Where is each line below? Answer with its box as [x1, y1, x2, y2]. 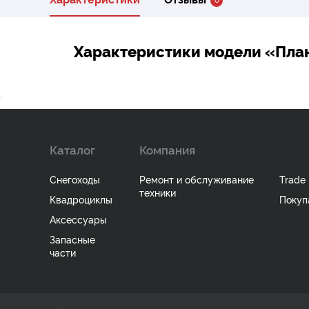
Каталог [50, 141, 95, 157]
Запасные [50, 232, 95, 246]
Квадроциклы [50, 192, 112, 206]
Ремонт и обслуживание [139, 172, 254, 186]
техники [139, 185, 176, 199]
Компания [139, 141, 195, 157]
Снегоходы [50, 172, 100, 186]
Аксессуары [50, 212, 107, 226]
